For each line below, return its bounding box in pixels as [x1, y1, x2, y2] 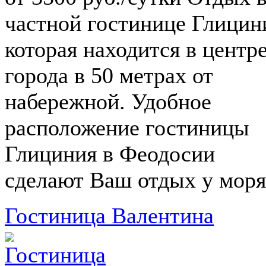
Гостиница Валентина [5, 203, 214, 229]
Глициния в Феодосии [5, 141, 215, 167]
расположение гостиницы [5, 115, 249, 141]
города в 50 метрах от [5, 63, 213, 88]
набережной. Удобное [5, 89, 211, 115]
